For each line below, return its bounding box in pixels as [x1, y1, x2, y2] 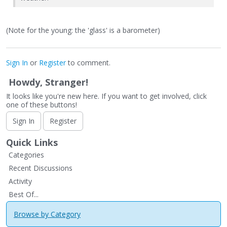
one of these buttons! [6, 99, 77, 109]
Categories [9, 149, 44, 160]
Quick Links [6, 136, 58, 148]
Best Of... [9, 189, 39, 199]
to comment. [66, 57, 110, 67]
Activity [9, 176, 32, 186]
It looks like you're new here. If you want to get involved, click [6, 91, 207, 101]
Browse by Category [14, 209, 81, 219]
